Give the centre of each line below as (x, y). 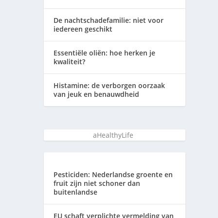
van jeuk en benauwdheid (97, 94)
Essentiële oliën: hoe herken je (105, 53)
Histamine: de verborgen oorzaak (109, 85)
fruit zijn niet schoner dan (97, 183)
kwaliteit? (70, 61)
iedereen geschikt (83, 29)
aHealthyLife (113, 135)
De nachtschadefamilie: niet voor (109, 20)
